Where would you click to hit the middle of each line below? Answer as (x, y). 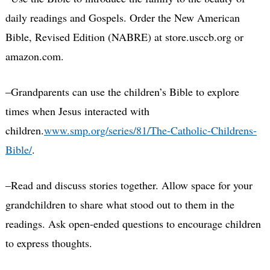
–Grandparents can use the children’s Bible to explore (122, 91)
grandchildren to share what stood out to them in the (120, 204)
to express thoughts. (49, 243)
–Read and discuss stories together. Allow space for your (129, 185)
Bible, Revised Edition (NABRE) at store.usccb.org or (124, 36)
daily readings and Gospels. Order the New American (122, 17)
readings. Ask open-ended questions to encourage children (133, 223)
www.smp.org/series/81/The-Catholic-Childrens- (150, 130)
